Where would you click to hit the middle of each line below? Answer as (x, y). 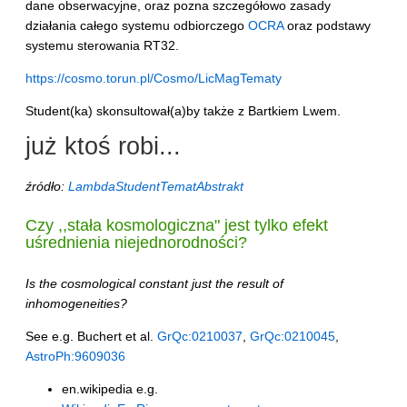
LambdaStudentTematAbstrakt (156, 186)
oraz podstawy (327, 25)
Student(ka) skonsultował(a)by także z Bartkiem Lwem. (183, 110)
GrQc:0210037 (200, 336)
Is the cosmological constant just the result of (154, 283)
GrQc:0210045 (293, 336)
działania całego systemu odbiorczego (137, 25)
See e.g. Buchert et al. (91, 336)
